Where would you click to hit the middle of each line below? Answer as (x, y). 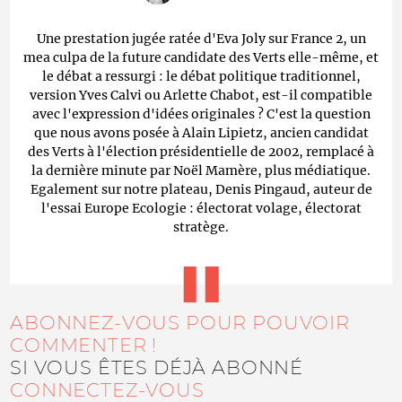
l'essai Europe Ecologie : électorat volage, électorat (201, 208)
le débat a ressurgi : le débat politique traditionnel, (201, 76)
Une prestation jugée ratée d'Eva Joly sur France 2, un (201, 38)
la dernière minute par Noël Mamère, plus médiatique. (201, 170)
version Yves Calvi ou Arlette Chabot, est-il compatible (201, 95)
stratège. (201, 227)
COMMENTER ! (84, 345)
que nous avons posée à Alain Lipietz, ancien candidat (201, 132)
